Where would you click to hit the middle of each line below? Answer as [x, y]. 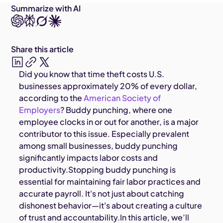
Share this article [43, 49]
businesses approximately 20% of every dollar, [108, 86]
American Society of [122, 98]
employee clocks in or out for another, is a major [109, 122]
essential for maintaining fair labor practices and [110, 182]
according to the [52, 98]
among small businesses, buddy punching [99, 146]
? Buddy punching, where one [116, 110]
